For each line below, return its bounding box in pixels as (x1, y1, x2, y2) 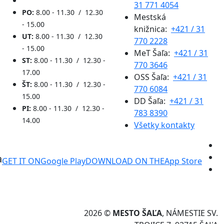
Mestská (134, 11, 166, 22)
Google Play (40, 155, 85, 166)
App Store (164, 155, 202, 166)
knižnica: (134, 23, 171, 34)
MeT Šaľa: (134, 47, 174, 58)
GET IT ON (2, 155, 40, 166)
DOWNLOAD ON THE (85, 155, 164, 166)
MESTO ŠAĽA (112, 207, 162, 218)
